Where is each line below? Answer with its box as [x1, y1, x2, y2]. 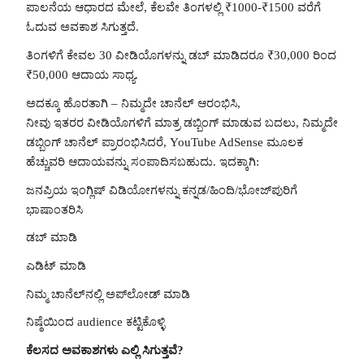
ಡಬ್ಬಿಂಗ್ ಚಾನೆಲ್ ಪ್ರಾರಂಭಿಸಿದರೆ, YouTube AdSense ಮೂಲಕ [26, 135, 303, 149]
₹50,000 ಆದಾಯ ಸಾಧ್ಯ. [26, 68, 138, 82]
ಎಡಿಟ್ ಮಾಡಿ [26, 259, 86, 273]
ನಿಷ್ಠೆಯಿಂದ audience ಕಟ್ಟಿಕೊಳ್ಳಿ [26, 315, 165, 329]
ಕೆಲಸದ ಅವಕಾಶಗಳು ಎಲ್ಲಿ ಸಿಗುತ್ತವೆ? [26, 344, 184, 357]
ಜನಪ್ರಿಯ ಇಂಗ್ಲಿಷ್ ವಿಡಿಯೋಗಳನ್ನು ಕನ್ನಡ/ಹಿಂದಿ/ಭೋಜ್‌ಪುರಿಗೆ [26, 183, 297, 197]
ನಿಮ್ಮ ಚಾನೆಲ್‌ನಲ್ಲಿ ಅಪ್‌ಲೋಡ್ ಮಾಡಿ [26, 287, 190, 301]
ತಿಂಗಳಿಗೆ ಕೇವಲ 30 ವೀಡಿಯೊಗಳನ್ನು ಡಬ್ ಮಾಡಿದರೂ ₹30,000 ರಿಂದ [26, 49, 336, 63]
